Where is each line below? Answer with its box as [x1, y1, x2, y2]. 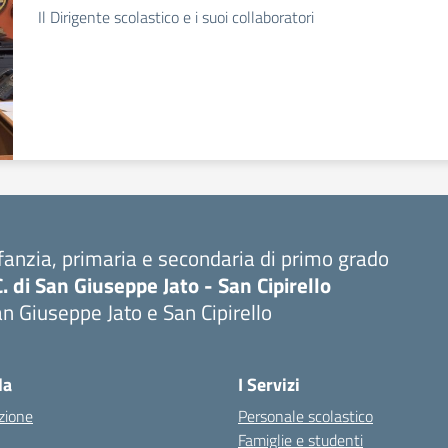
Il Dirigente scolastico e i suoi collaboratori [38, 5, 314, 29]
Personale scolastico [238, 404, 373, 428]
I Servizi [238, 371, 300, 398]
